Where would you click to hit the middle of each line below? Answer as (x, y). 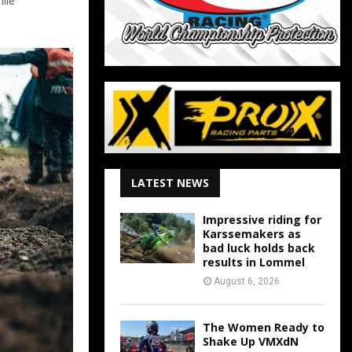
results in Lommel (254, 262)
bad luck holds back (259, 248)
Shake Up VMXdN (251, 342)
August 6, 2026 (247, 282)
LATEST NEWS (170, 183)
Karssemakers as (252, 234)
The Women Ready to (264, 328)
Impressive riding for (262, 220)
